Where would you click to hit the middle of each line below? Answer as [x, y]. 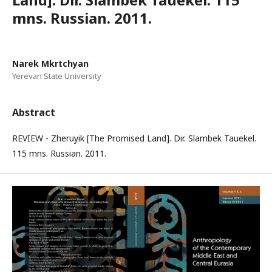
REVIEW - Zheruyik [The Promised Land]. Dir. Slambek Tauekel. [134, 138]
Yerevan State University [57, 76]
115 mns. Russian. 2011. [59, 153]
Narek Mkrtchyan [50, 63]
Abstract [34, 112]
